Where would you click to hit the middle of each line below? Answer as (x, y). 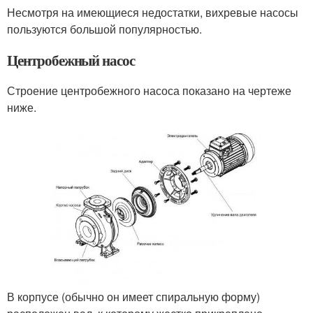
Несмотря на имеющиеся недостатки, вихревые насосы (153, 12)
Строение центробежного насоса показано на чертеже (149, 90)
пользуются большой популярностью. (104, 29)
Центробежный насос (71, 60)
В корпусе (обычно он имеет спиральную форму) (133, 296)
